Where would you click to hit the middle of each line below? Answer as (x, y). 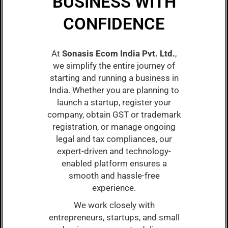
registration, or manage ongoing (114, 127)
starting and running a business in (114, 78)
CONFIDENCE (114, 24)
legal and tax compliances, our (114, 139)
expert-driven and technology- (114, 151)
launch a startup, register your (114, 103)
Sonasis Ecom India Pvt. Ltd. (119, 54)
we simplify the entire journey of (114, 66)
